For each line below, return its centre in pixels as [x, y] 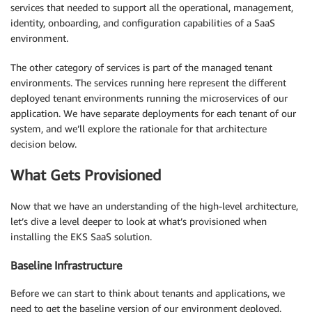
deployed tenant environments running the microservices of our [149, 97]
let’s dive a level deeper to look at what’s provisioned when [139, 221]
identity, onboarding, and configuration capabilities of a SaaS [143, 22]
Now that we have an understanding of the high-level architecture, [154, 206]
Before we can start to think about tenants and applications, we [148, 293]
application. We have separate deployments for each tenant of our [153, 113]
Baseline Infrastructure [66, 265]
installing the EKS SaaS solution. [81, 237]
